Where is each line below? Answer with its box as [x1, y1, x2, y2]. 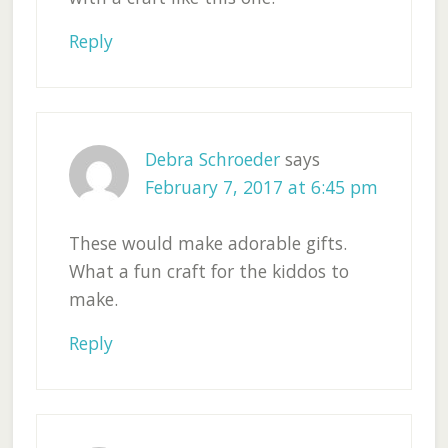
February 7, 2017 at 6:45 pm [144, 175, 378, 200]
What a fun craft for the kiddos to [68, 259, 349, 284]
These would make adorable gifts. [68, 231, 347, 256]
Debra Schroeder [144, 147, 280, 172]
